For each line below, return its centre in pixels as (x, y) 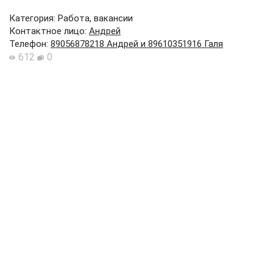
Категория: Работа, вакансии (71, 18)
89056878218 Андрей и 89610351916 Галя (137, 44)
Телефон (28, 44)
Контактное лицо (47, 31)
